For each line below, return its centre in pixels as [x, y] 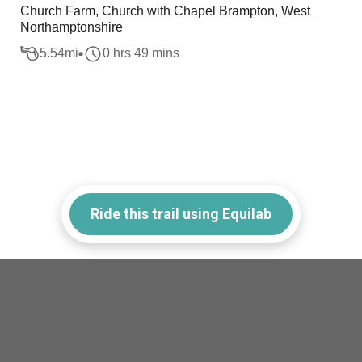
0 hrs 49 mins [141, 53]
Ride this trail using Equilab [181, 213]
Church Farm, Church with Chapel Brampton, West [166, 11]
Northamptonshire [72, 27]
